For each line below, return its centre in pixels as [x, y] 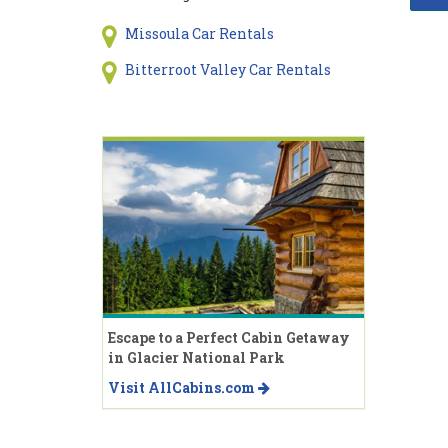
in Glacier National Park [196, 358]
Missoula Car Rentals [199, 33]
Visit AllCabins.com [183, 388]
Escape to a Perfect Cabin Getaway [229, 338]
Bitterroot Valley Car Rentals [227, 69]
